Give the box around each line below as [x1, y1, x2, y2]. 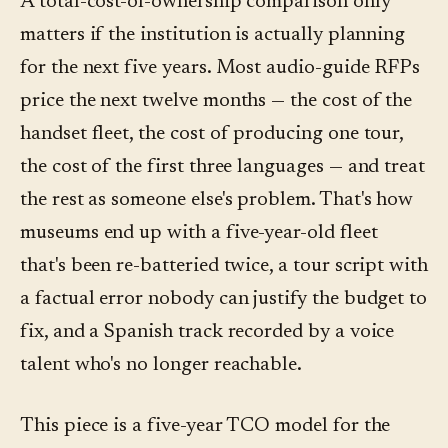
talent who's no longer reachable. [20, 355, 303, 376]
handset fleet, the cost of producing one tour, [20, 124, 404, 145]
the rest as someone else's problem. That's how [20, 190, 414, 211]
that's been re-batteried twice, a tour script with [20, 256, 429, 277]
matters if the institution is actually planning [20, 25, 406, 46]
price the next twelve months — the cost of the [20, 91, 413, 112]
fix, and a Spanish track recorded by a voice [20, 322, 395, 343]
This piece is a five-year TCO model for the [20, 416, 391, 437]
